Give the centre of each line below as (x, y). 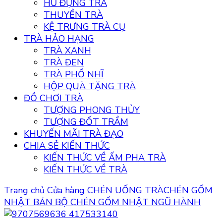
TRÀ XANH (67, 51)
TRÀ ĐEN (64, 62)
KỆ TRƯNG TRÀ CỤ (84, 27)
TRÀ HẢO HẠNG (59, 39)
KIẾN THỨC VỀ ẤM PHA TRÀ (105, 158)
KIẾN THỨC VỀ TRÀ (85, 169)
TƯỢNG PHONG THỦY (92, 110)
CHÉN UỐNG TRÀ (125, 190)
